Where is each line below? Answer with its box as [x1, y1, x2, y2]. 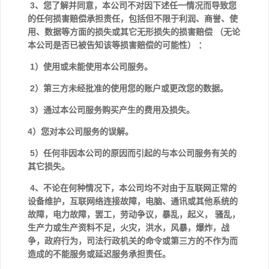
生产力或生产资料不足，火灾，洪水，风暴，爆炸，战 [28, 223, 229, 232]
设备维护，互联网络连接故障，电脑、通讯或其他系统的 [28, 196, 238, 206]
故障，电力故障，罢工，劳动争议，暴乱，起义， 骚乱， [28, 210, 240, 219]
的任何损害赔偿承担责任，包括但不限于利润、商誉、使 [28, 14, 238, 23]
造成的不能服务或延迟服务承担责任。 [28, 249, 173, 259]
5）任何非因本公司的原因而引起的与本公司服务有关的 [28, 148, 237, 158]
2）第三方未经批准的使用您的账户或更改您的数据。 [28, 83, 231, 93]
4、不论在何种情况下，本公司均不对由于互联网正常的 [28, 183, 237, 193]
